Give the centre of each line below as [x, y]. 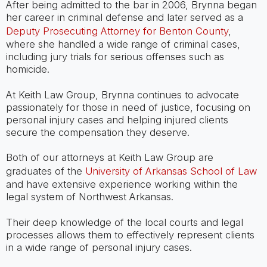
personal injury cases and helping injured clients [117, 119]
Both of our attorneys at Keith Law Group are [109, 158]
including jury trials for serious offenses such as [115, 57]
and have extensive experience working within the [122, 184]
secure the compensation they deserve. [97, 132]
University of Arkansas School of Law [171, 171]
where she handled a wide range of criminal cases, [123, 44]
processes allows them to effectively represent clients [130, 235]
